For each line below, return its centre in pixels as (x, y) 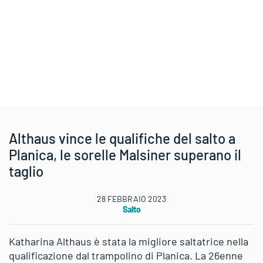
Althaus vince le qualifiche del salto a (122, 138)
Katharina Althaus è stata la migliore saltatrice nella (129, 241)
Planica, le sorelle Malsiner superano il (125, 155)
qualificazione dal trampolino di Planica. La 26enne (126, 255)
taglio (26, 171)
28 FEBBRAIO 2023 (131, 199)
